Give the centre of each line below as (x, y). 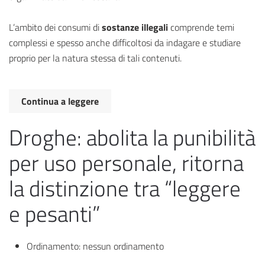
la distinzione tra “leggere (125, 189)
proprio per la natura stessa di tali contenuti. (95, 58)
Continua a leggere (60, 101)
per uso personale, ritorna (126, 163)
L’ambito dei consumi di (55, 28)
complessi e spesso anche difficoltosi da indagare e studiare (125, 43)
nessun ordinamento (123, 246)
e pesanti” (54, 214)
